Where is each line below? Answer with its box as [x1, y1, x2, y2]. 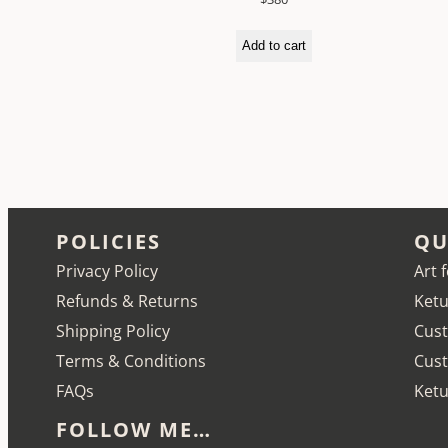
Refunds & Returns [56, 290, 198, 313]
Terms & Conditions [56, 350, 206, 373]
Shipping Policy [56, 320, 170, 343]
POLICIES [56, 228, 161, 256]
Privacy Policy [56, 260, 158, 283]
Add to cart [242, 38, 307, 54]
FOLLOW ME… [56, 416, 212, 444]
